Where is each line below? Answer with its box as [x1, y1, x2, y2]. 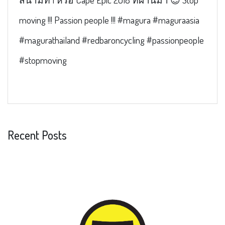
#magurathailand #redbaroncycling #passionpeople [19, 34, 204, 47]
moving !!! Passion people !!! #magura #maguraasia [19, 14, 199, 27]
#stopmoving [19, 54, 67, 67]
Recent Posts [8, 127, 67, 143]
